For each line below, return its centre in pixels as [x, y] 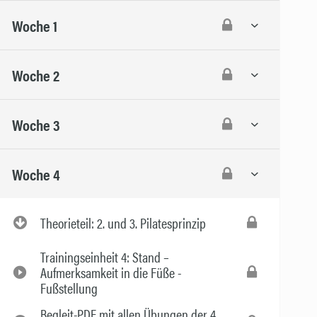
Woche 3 [36, 124]
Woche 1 [35, 25]
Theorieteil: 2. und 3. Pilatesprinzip [123, 223]
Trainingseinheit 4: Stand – [105, 257]
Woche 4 [36, 173]
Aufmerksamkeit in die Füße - [111, 272]
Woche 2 [36, 74]
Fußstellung [69, 288]
